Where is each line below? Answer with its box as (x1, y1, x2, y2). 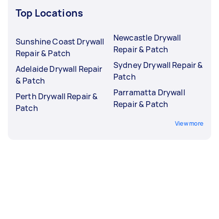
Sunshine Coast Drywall (16, 36, 105, 47)
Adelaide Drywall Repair (16, 63, 103, 74)
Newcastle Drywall (113, 32, 181, 43)
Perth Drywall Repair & (16, 90, 98, 102)
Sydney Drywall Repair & (113, 59, 203, 70)
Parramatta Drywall (113, 87, 185, 98)
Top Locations (16, 6, 83, 20)
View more (175, 119, 203, 128)
